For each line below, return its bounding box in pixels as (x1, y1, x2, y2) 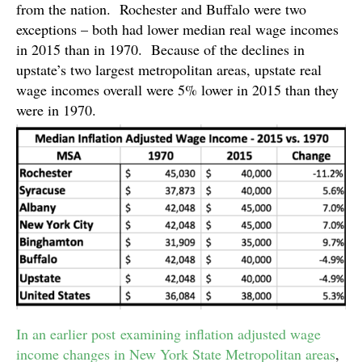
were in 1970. (16, 100, 96, 120)
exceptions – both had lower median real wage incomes (16, 19, 339, 39)
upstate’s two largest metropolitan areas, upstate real (16, 60, 322, 79)
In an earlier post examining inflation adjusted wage (16, 323, 321, 343)
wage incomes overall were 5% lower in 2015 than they (16, 80, 339, 99)
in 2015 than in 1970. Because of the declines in (16, 40, 305, 59)
